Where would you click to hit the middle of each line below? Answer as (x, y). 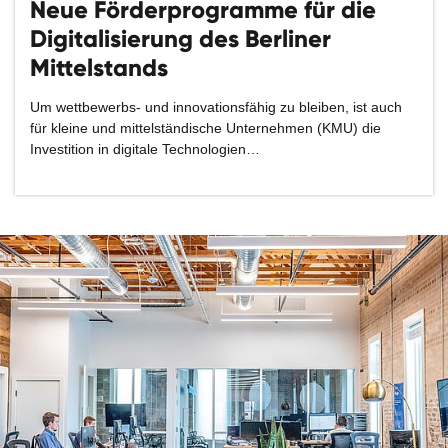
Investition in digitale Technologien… (145, 149)
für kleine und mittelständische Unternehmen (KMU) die (205, 128)
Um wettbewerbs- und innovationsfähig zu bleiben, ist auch (216, 107)
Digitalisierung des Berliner (180, 38)
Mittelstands (99, 67)
